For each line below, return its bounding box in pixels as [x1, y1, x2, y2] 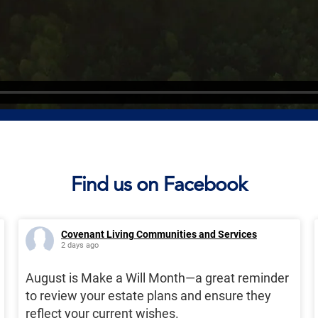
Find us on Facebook [71, 172, 247, 197]
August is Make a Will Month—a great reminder [26, 270, 289, 286]
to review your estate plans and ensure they [26, 288, 271, 304]
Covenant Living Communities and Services [61, 229, 257, 241]
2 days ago [61, 241, 99, 251]
